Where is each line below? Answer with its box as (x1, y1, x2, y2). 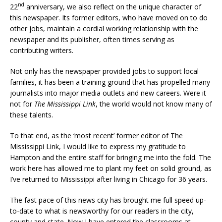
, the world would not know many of (96, 99, 212, 109)
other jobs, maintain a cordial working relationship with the (10, 23, 198, 33)
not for (10, 99, 34, 109)
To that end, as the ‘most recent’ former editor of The (10, 130, 183, 140)
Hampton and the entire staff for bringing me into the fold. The (10, 152, 211, 162)
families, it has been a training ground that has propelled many (10, 77, 210, 87)
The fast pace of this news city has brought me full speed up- (10, 195, 206, 205)
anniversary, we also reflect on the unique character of (24, 1, 201, 11)
